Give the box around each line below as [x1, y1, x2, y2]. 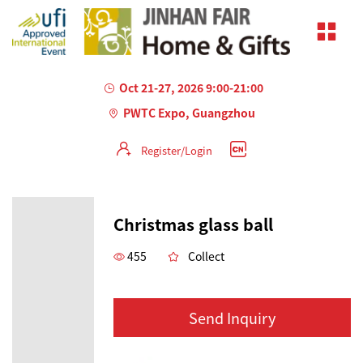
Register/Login [140, 142, 212, 158]
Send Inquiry [189, 306, 275, 328]
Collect [188, 247, 224, 264]
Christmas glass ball [113, 211, 273, 236]
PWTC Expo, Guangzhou [123, 104, 255, 121]
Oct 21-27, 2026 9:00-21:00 [118, 79, 263, 96]
